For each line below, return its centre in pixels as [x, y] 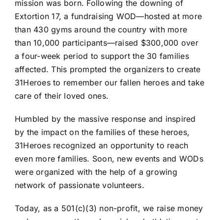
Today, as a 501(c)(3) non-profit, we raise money [109, 208]
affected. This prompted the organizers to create [108, 69]
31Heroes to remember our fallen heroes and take [110, 82]
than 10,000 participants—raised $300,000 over [106, 43]
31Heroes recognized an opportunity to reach [101, 145]
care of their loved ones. [61, 96]
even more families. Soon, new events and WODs [109, 159]
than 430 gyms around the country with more [101, 29]
